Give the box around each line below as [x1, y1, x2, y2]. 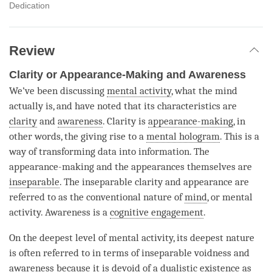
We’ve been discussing [9, 85, 107, 97]
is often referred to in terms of [9, 247, 141, 259]
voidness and [192, 247, 250, 259]
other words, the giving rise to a [9, 131, 146, 143]
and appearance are [163, 176, 249, 188]
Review [9, 42, 55, 58]
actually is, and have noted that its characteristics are [9, 100, 237, 112]
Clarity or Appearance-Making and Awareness [9, 68, 246, 81]
